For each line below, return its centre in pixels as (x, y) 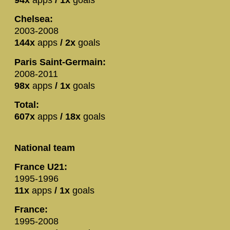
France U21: (41, 167)
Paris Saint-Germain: (60, 62)
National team (45, 148)
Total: (27, 105)
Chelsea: (34, 19)
